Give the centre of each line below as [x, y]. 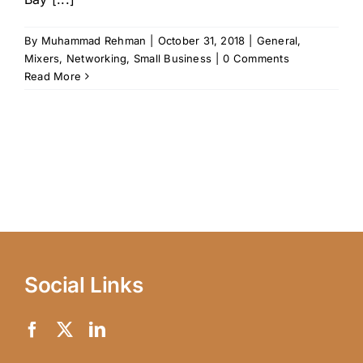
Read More [53, 77]
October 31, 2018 [201, 41]
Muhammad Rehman [94, 41]
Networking [96, 59]
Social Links [83, 285]
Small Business [173, 59]
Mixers [42, 59]
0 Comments [256, 59]
